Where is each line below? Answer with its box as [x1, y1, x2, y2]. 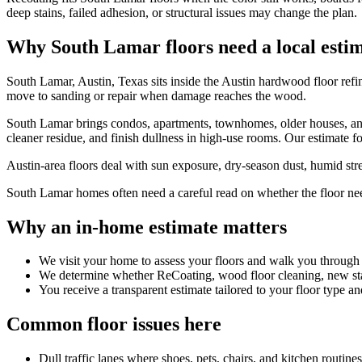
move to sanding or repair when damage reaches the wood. [6, 88, 306, 103]
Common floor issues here [6, 314, 221, 335]
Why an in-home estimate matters [6, 216, 287, 238]
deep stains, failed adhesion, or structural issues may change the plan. [6, 5, 357, 19]
